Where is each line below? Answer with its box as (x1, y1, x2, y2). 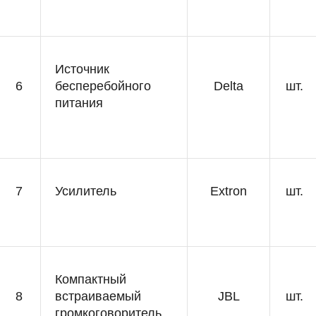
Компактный (55, 272, 126, 286)
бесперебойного (55, 79, 151, 93)
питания (55, 96, 103, 110)
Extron (210, 184, 247, 198)
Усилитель (55, 184, 116, 198)
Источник (55, 62, 109, 76)
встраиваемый (55, 289, 141, 303)
